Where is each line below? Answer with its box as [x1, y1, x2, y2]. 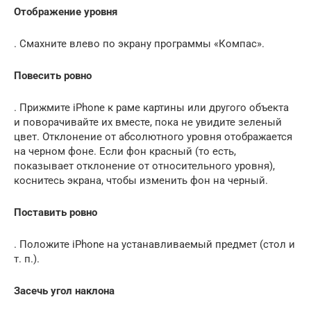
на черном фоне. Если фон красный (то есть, [14, 145, 236, 158]
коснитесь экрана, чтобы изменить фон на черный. [14, 174, 268, 187]
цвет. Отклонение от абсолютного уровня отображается [14, 131, 292, 144]
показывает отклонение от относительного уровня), [14, 160, 275, 173]
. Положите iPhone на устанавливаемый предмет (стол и [14, 238, 295, 251]
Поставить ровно [14, 206, 97, 219]
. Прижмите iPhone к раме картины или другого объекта [14, 101, 289, 115]
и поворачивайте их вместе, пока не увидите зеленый [14, 116, 282, 129]
